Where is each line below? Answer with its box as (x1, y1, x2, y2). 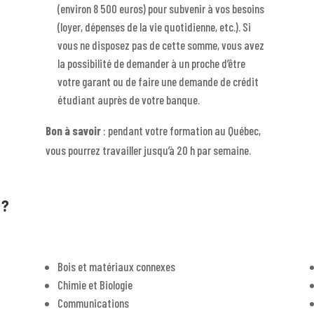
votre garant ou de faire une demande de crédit (57, 74, 259, 88)
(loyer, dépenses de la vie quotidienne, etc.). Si (57, 19, 251, 34)
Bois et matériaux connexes (57, 259, 175, 274)
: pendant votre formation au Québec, (100, 123, 261, 137)
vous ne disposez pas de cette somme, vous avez (57, 37, 264, 52)
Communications (57, 296, 129, 310)
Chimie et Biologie (57, 278, 132, 292)
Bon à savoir (45, 123, 101, 137)
